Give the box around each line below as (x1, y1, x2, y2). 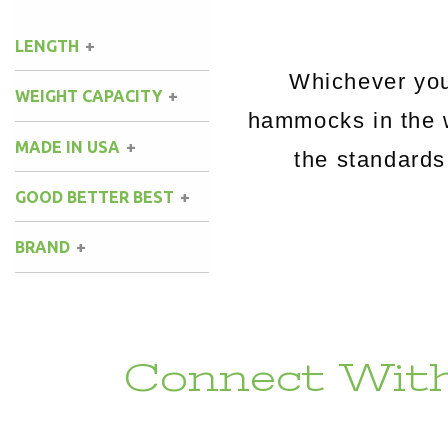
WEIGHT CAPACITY (15, 87, 162, 106)
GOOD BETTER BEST (15, 187, 174, 206)
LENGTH (15, 36, 79, 55)
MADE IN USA (15, 137, 120, 156)
